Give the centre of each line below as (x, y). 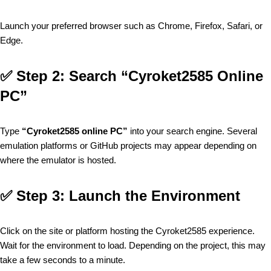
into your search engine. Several (192, 131)
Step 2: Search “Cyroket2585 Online (140, 76)
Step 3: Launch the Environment (128, 195)
